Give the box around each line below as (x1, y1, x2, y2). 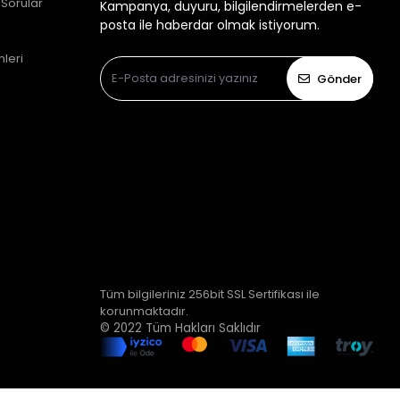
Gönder (316, 70, 362, 87)
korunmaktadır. (99, 303, 191, 321)
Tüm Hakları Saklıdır (145, 320, 261, 337)
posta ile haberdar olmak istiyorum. (99, 16, 320, 35)
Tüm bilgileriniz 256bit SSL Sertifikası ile (99, 286, 320, 304)
